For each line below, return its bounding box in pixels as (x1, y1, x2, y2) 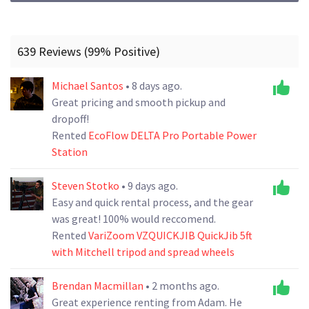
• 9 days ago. (121, 178, 178, 192)
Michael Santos (52, 78, 126, 92)
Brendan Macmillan (52, 278, 146, 292)
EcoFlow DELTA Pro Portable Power (88, 128, 257, 142)
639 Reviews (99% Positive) (17, 43, 160, 60)
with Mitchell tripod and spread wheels (52, 244, 235, 259)
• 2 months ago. (146, 278, 219, 292)
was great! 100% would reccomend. (52, 211, 216, 226)
